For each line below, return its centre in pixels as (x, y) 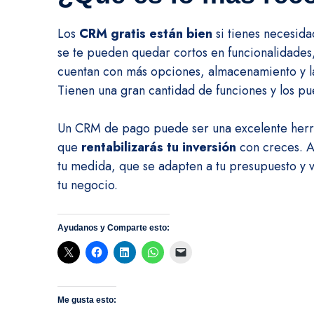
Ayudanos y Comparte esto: (114, 227)
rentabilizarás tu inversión (159, 147)
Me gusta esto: (87, 300)
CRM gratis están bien (146, 33)
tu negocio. (88, 185)
